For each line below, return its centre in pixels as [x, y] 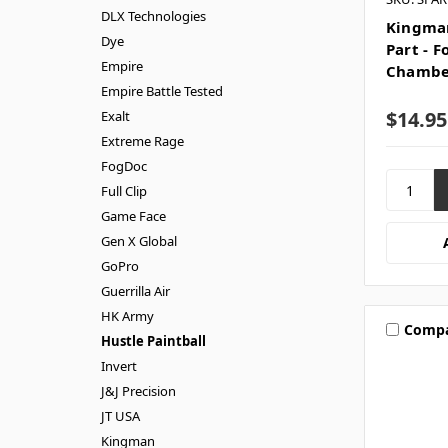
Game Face [133, 215]
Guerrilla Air [135, 290]
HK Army [127, 315]
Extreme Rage [142, 140]
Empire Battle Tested [161, 90]
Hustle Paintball [153, 340]
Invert [118, 365]
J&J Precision [138, 390]
